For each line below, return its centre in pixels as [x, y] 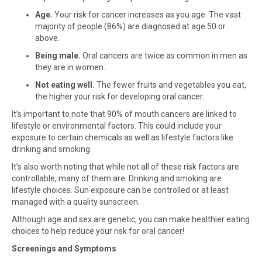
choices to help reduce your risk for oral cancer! [98, 231]
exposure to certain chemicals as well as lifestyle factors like [123, 137]
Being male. [58, 56]
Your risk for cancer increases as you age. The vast [147, 15]
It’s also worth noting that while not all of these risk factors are [125, 167]
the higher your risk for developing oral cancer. [120, 96]
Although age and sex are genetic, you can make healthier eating [131, 219]
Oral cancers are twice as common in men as [164, 56]
